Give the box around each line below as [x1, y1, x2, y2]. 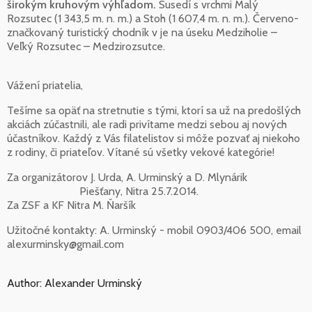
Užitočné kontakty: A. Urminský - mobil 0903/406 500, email [7, 223, 302, 237]
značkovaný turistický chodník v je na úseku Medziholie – [7, 25, 277, 39]
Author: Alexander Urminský [7, 276, 142, 290]
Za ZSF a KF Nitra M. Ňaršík [7, 198, 136, 212]
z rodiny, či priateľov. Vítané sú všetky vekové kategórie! [7, 145, 274, 159]
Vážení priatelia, [7, 78, 83, 92]
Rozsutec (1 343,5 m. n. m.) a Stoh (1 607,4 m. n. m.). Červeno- [7, 11, 299, 25]
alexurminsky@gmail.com [7, 237, 124, 251]
